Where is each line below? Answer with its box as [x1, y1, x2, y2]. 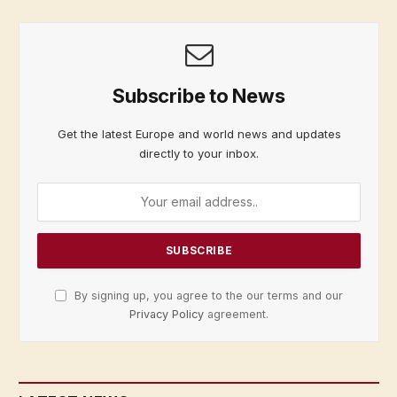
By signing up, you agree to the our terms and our [71, 288, 343, 302]
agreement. [204, 307, 269, 321]
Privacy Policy [129, 307, 204, 321]
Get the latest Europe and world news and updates [57, 126, 341, 141]
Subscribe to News [113, 83, 285, 107]
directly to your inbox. [139, 145, 259, 160]
